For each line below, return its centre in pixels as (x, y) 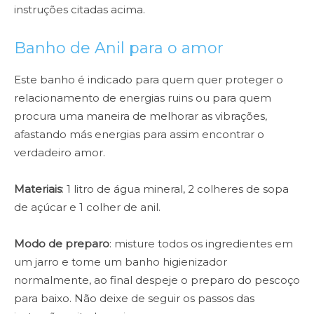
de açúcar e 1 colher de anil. (87, 207)
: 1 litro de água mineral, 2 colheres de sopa (175, 189)
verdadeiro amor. (60, 153)
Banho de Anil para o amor (119, 48)
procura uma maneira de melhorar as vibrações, (141, 116)
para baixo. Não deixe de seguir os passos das (134, 299)
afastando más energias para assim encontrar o (139, 135)
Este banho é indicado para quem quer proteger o (149, 80)
